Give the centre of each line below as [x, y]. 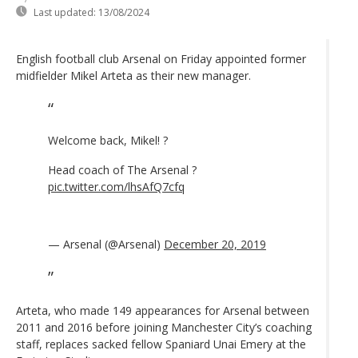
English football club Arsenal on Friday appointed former [161, 58]
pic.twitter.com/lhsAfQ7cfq [116, 186]
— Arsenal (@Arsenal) [106, 244]
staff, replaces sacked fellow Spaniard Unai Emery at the [161, 344]
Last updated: [65, 12]
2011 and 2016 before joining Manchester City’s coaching [164, 327]
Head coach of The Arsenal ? [122, 169]
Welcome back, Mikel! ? [108, 140]
